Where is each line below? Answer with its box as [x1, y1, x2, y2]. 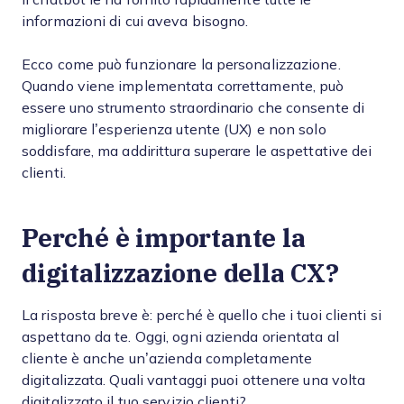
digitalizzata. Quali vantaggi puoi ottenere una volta [22, 372, 366, 388]
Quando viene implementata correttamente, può [22, 78, 344, 94]
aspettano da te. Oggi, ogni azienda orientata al [22, 329, 339, 344]
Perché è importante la [22, 219, 306, 256]
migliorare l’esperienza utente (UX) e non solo [22, 122, 326, 137]
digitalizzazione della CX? [22, 254, 339, 291]
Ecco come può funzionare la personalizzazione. [22, 57, 341, 72]
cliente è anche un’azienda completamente [22, 351, 312, 366]
